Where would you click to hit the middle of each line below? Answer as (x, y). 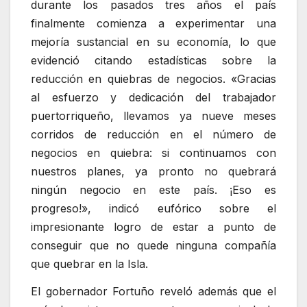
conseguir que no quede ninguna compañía (153, 246)
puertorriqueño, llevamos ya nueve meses (153, 116)
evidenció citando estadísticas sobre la (153, 61)
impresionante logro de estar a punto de (153, 227)
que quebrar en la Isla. (89, 264)
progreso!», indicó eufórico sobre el (153, 209)
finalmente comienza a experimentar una (153, 24)
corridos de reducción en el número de (153, 135)
